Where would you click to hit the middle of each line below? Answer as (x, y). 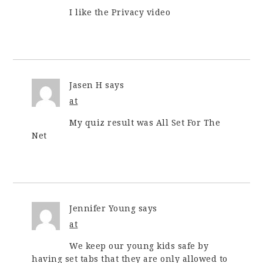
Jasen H (86, 85)
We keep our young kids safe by (139, 246)
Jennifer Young (103, 208)
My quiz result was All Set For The (145, 123)
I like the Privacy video (120, 12)
